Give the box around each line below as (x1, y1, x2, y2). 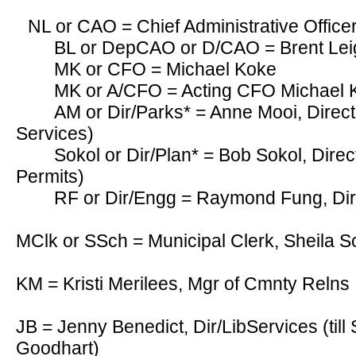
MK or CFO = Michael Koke (54, 59, 277, 79)
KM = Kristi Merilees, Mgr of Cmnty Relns (16, 273, 350, 294)
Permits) (16, 166, 84, 187)
